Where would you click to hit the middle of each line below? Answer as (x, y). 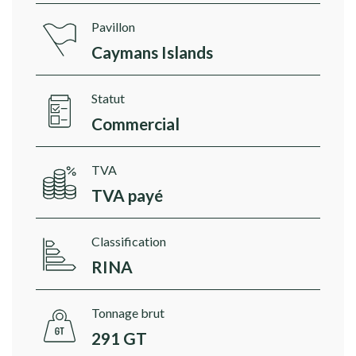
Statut (108, 99)
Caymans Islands (152, 52)
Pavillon (113, 27)
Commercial (135, 124)
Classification (129, 242)
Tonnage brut (128, 313)
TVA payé (127, 195)
